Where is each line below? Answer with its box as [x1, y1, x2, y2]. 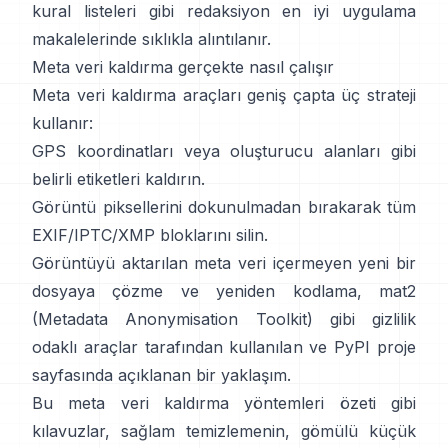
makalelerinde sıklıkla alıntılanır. [32, 28, 271, 49]
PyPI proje [334, 336, 417, 357]
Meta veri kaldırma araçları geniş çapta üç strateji [32, 84, 416, 105]
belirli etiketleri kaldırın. [32, 168, 205, 189]
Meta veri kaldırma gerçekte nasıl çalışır [32, 56, 334, 77]
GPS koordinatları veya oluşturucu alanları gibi [32, 140, 416, 161]
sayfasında [32, 364, 113, 385]
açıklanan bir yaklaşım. [113, 364, 291, 385]
